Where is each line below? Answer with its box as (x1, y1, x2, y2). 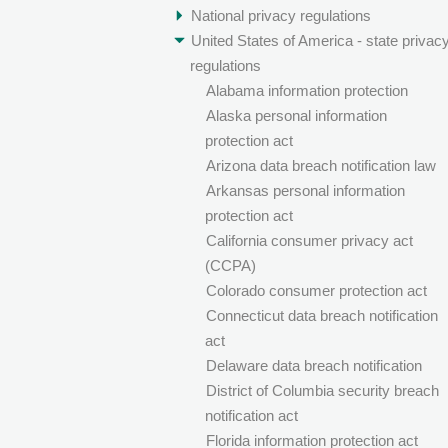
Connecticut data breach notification (205, 307, 438, 325)
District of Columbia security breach (205, 382, 439, 400)
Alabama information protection (205, 82, 408, 100)
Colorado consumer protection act (205, 282, 427, 300)
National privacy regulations (190, 7, 371, 25)
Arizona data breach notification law (205, 157, 436, 175)
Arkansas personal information (205, 182, 405, 200)
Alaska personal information (205, 107, 387, 125)
